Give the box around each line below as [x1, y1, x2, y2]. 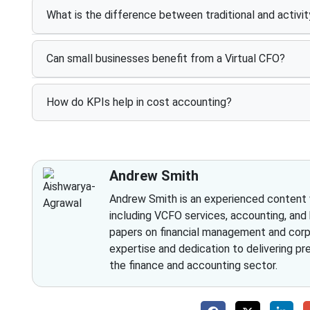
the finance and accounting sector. [109, 258, 277, 272]
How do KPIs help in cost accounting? [46, 95, 232, 109]
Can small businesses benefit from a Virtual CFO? [46, 52, 285, 66]
